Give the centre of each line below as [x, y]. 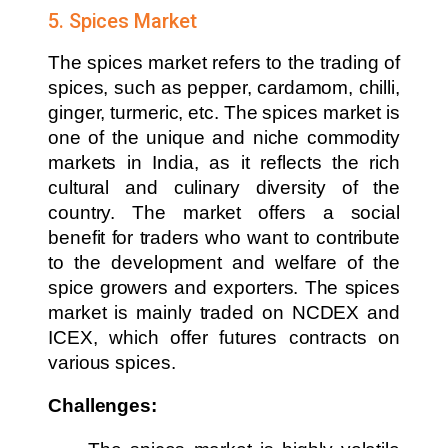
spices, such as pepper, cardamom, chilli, [224, 87]
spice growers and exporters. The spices [224, 287]
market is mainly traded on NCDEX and [224, 312]
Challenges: [102, 406]
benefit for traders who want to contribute [224, 237]
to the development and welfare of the [224, 262]
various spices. [112, 362]
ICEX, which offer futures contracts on [224, 337]
